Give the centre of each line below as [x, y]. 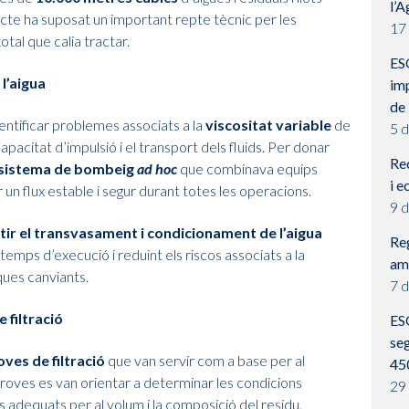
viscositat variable [268, 125]
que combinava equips [247, 169]
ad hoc [157, 169]
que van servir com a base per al [205, 361]
